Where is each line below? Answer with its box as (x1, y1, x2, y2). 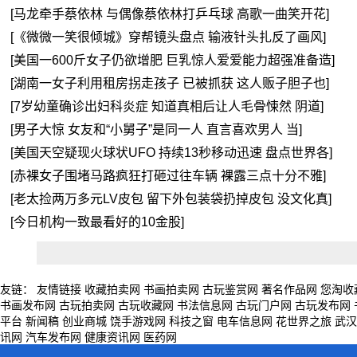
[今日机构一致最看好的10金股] (10, 214, 185, 229)
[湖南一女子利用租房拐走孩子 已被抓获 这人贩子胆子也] (10, 76, 330, 90)
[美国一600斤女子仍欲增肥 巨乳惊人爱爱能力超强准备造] (10, 53, 335, 67)
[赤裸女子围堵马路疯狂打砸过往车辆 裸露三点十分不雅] (10, 168, 327, 182)
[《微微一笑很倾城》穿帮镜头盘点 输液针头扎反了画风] (10, 29, 327, 44)
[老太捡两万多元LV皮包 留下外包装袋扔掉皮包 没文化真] (10, 191, 332, 206)
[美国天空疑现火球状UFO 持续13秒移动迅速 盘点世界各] (10, 145, 333, 159)
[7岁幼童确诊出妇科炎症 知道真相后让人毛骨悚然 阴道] (10, 99, 324, 113)
